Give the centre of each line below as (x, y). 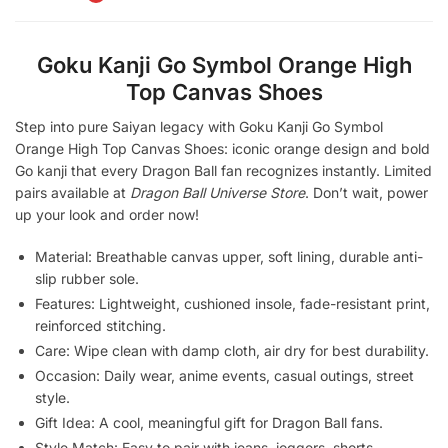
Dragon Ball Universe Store (217, 193)
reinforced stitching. (100, 325)
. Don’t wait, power (366, 193)
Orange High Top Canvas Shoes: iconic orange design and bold (222, 149)
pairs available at (72, 193)
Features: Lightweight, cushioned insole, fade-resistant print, (232, 303)
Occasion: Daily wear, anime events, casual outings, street (224, 375)
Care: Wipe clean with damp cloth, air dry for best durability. (232, 350)
